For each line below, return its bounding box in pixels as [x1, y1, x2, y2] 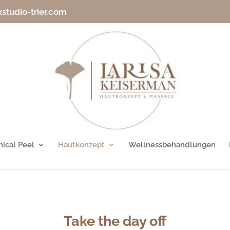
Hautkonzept [58, 140, 105, 149]
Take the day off [64, 213, 166, 229]
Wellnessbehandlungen [128, 140, 216, 149]
